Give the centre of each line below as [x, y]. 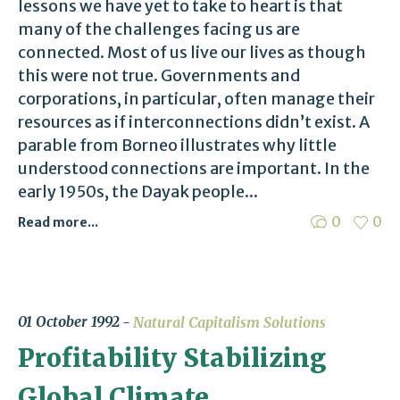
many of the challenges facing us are [159, 29]
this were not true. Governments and [159, 75]
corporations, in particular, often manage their [196, 98]
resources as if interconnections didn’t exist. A [194, 121]
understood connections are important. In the [194, 168]
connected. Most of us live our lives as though [192, 52]
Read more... [58, 222]
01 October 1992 [69, 321]
